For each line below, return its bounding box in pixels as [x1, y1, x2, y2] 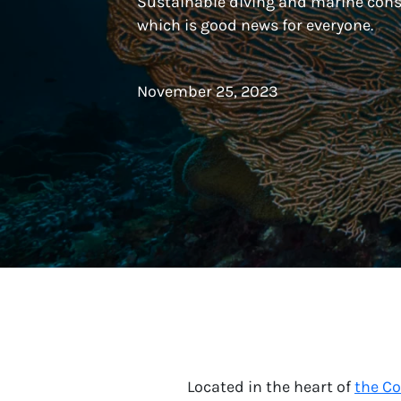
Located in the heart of [187, 376, 354, 397]
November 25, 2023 [137, 81, 278, 102]
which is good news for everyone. [137, 15, 373, 36]
